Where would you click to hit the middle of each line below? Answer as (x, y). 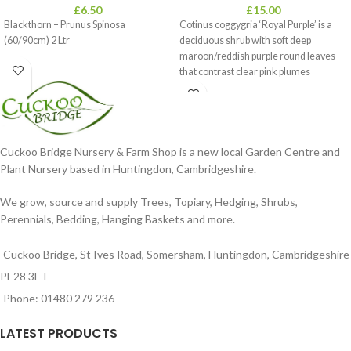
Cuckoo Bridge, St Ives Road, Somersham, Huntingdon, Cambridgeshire (176, 254)
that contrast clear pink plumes (245, 72)
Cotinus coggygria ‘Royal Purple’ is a (256, 25)
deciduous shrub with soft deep (245, 40)
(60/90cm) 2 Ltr (37, 40)
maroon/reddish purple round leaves (257, 56)
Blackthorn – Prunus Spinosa (65, 25)
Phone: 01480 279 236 (59, 298)
